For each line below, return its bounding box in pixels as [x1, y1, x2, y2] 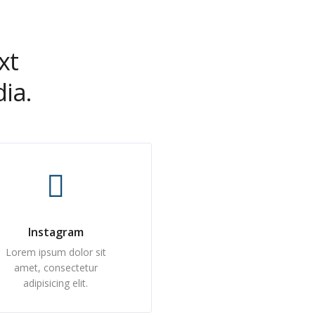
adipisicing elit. [23, 276, 89, 290]
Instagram [27, 224, 84, 240]
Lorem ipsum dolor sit [5, 245, 106, 259]
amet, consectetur [13, 261, 98, 274]
